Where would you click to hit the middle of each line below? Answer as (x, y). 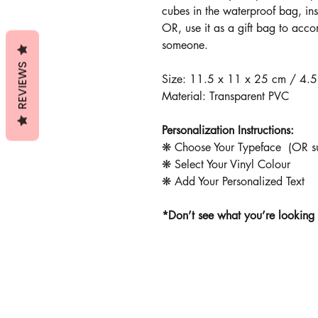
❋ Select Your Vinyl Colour (226, 165)
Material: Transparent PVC (227, 97)
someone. (186, 45)
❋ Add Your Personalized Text (233, 182)
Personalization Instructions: (229, 131)
